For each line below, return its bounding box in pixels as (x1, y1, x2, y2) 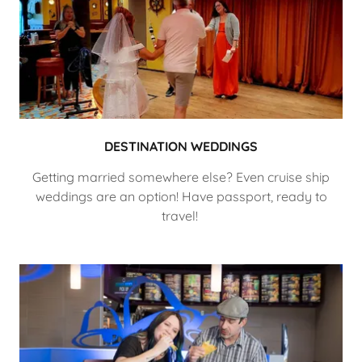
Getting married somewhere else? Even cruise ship (32, 169, 330, 186)
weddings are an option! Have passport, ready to (35, 188, 327, 205)
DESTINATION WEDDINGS (104, 138, 258, 155)
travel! (161, 208, 201, 225)
